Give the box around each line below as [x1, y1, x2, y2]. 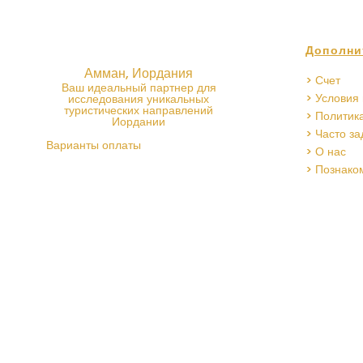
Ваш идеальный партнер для [61, 79, 216, 96]
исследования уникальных [68, 91, 209, 107]
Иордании [112, 113, 165, 130]
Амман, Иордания [84, 64, 193, 83]
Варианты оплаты [46, 137, 141, 153]
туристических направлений [64, 102, 213, 118]
